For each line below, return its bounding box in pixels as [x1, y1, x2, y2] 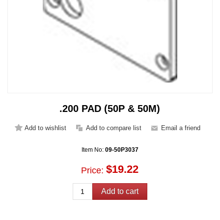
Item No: [81, 146, 105, 154]
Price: [81, 165, 104, 175]
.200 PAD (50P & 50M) [59, 103, 161, 114]
